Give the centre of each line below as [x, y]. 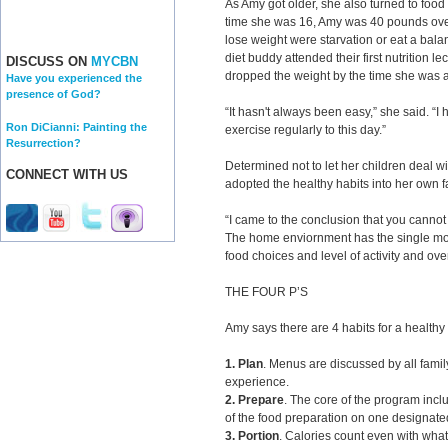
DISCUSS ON [48, 62]
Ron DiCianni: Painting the [76, 126]
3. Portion [252, 436]
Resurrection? [43, 142]
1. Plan [244, 364]
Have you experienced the [74, 78]
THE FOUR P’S [266, 292]
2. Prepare [254, 400]
